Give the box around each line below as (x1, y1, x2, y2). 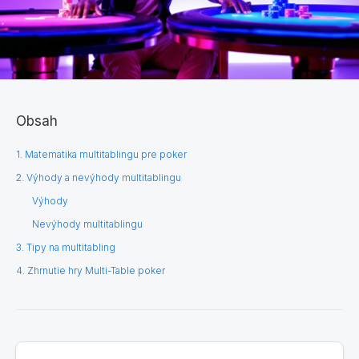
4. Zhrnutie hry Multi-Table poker (16, 264, 165, 276)
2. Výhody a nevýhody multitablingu (16, 171, 181, 184)
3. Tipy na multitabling (16, 240, 115, 253)
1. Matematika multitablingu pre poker (16, 147, 187, 160)
